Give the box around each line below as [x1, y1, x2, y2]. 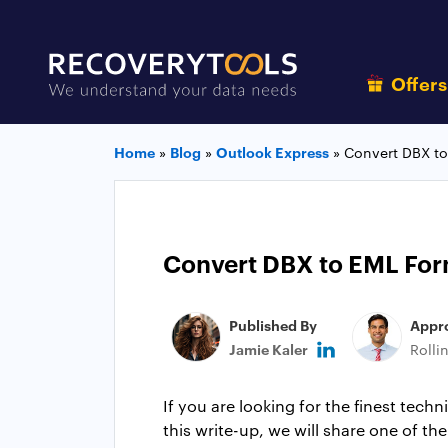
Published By [229, 314, 317, 334]
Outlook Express [216, 141, 329, 161]
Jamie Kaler [229, 338, 308, 358]
